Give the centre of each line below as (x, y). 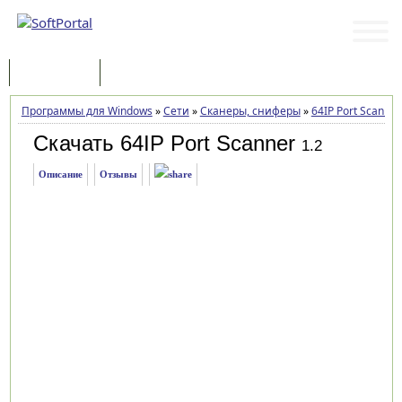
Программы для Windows (87, 111)
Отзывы (118, 174)
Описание (60, 174)
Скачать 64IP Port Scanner (164, 143)
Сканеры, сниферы (250, 111)
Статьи (137, 74)
